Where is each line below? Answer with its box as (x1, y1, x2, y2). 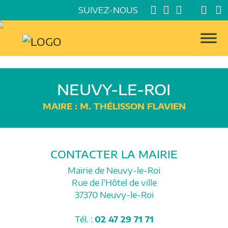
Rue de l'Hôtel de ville (71, 177, 157, 188)
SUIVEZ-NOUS (78, 5, 138, 15)
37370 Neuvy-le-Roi (74, 189, 154, 200)
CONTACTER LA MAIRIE (50, 147, 178, 160)
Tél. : (74, 214, 95, 224)
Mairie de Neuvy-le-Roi (68, 165, 160, 176)
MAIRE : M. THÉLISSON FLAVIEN (42, 101, 186, 111)
